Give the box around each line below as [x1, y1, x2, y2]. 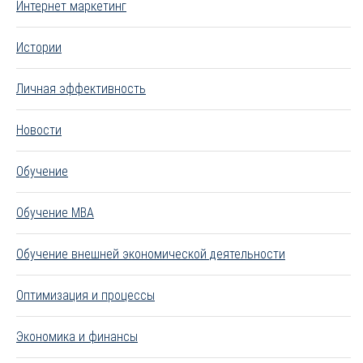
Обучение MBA [16, 205, 94, 221]
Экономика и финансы [16, 329, 138, 345]
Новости [16, 122, 62, 139]
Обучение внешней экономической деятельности [16, 246, 285, 263]
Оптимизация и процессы [16, 288, 155, 304]
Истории [16, 40, 62, 56]
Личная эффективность [16, 81, 146, 97]
